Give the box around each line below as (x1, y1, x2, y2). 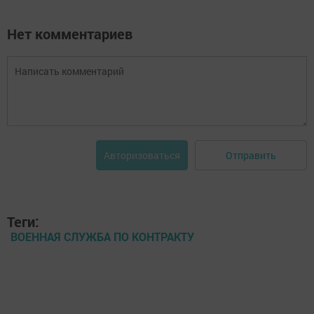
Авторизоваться (104, 149, 180, 162)
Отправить (226, 148, 276, 162)
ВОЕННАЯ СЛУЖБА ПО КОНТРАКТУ (11, 229, 194, 244)
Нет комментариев (7, 25, 132, 43)
